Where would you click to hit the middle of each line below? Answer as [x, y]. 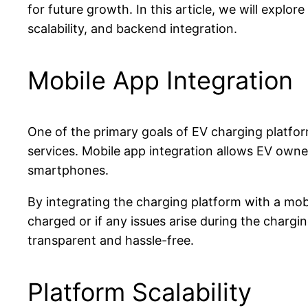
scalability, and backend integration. [132, 28]
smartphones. [68, 170]
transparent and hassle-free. [111, 240]
